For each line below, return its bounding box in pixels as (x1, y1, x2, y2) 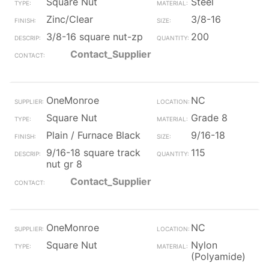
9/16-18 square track (46, 147, 141, 159)
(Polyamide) (190, 250, 246, 262)
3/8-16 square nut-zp (46, 31, 143, 43)
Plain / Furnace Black (46, 129, 141, 141)
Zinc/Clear (46, 13, 93, 25)
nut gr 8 (46, 158, 82, 170)
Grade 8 (190, 112, 228, 124)
